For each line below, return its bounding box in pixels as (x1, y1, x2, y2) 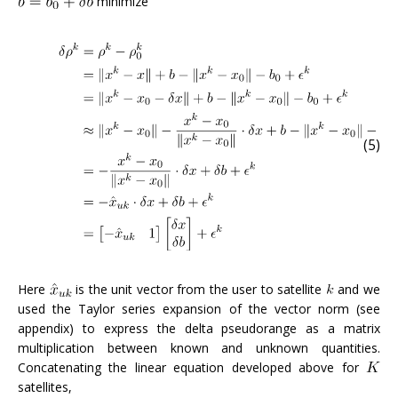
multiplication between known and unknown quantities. (18, 338, 380, 356)
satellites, (18, 378, 72, 395)
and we (333, 280, 381, 298)
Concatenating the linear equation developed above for (18, 358, 366, 376)
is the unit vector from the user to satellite (71, 280, 326, 298)
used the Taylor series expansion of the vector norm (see (18, 299, 380, 317)
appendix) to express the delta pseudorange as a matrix (18, 319, 380, 337)
